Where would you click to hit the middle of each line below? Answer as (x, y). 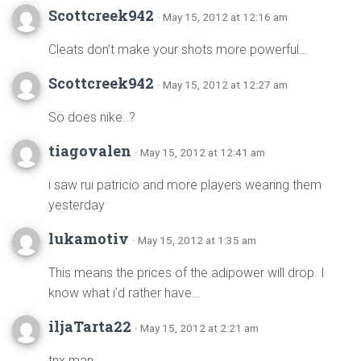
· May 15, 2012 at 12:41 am (200, 152)
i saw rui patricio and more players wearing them (185, 185)
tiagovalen (91, 151)
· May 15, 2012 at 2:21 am (197, 328)
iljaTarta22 (91, 326)
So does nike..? (92, 117)
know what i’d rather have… (124, 293)
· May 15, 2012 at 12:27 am (222, 85)
